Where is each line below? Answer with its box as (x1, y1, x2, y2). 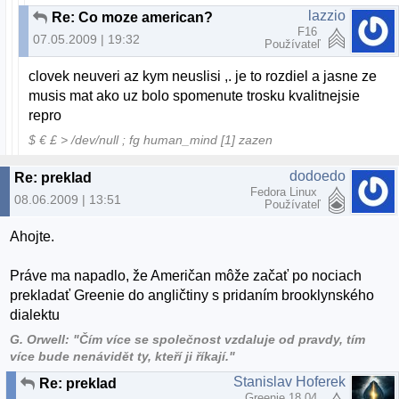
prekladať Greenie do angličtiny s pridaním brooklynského (10, 288, 375, 304)
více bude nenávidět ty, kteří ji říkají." (10, 349, 236, 363)
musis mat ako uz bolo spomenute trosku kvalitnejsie (28, 88, 361, 104)
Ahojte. (10, 229, 55, 245)
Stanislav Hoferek (233, 373, 346, 389)
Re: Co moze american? (52, 10, 213, 26)
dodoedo (289, 167, 346, 183)
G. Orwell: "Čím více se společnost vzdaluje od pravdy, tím (10, 332, 366, 346)
